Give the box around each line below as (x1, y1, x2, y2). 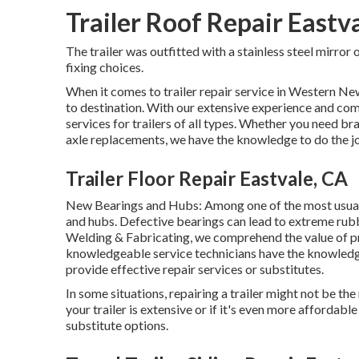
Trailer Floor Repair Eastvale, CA (66, 167, 348, 190)
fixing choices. (66, 59, 143, 75)
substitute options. (66, 317, 168, 333)
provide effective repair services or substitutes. (66, 261, 324, 276)
